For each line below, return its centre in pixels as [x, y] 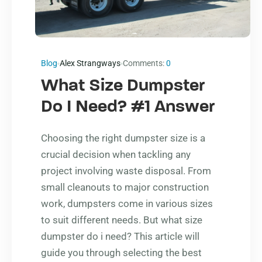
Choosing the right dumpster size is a [123, 138]
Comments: [144, 63]
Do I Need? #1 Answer [128, 108]
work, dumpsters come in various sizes [127, 204]
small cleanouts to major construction [125, 187]
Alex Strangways [90, 63]
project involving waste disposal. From [126, 171]
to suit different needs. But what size [122, 220]
